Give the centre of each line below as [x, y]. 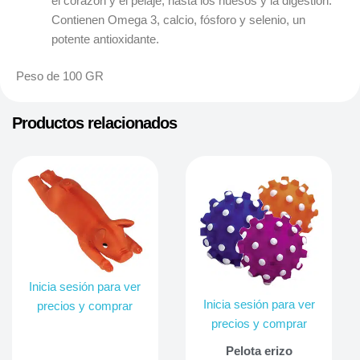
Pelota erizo [259, 351]
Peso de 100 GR [60, 76]
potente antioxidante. [105, 39]
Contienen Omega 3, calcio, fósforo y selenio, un [178, 20]
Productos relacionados [94, 123]
